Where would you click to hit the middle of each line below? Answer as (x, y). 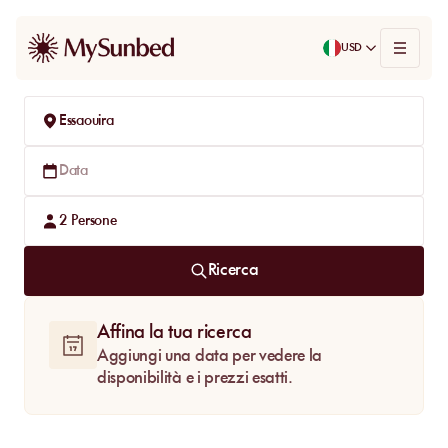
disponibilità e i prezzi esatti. (195, 378)
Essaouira (86, 121)
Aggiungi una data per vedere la (210, 356)
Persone (94, 221)
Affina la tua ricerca (174, 333)
